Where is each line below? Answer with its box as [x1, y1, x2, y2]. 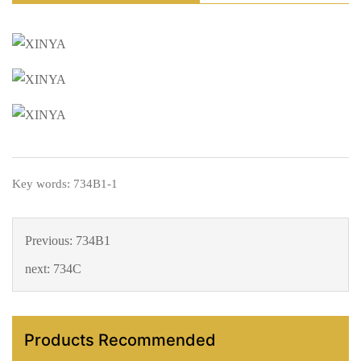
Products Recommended [24, 330, 216, 351]
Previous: [25, 234, 76, 248]
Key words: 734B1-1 [12, 177, 118, 191]
